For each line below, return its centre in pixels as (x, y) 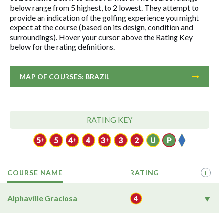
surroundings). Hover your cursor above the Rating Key (101, 37)
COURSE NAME (35, 172)
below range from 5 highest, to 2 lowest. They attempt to (104, 8)
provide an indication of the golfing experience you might (104, 17)
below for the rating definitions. (62, 47)
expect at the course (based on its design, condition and (101, 27)
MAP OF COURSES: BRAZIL (65, 77)
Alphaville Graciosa (42, 198)
